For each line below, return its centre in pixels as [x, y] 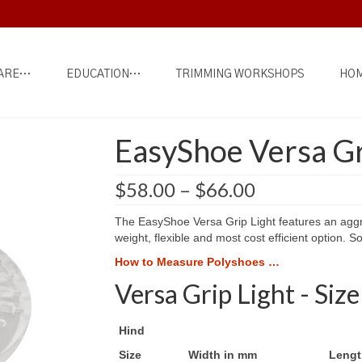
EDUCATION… [103, 74]
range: [282, 205]
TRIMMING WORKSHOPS [240, 74]
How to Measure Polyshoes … [197, 262]
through [289, 237]
